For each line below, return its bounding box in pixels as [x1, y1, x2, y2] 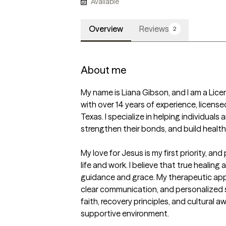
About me [81, 64, 126, 77]
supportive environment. [81, 208, 169, 219]
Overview [89, 24, 123, 34]
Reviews [139, 24, 169, 34]
